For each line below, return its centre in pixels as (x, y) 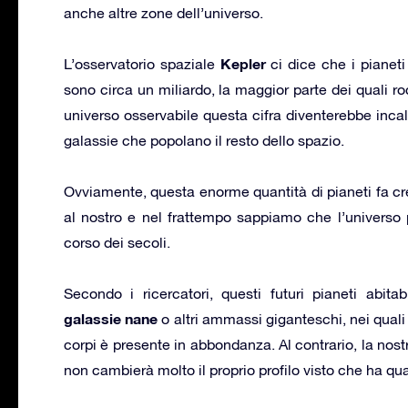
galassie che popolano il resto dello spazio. (204, 140)
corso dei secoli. (117, 242)
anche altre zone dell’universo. (163, 12)
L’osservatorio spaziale (142, 63)
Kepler (243, 63)
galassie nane (111, 318)
